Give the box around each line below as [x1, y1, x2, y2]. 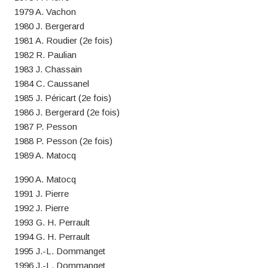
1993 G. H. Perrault [14, 217, 90, 227]
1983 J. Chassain [14, 64, 82, 74]
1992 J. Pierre [14, 203, 69, 213]
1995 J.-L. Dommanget [14, 246, 105, 256]
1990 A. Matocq [14, 174, 76, 184]
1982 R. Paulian [14, 50, 77, 60]
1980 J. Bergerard [14, 21, 84, 31]
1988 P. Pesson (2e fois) [14, 136, 112, 146]
